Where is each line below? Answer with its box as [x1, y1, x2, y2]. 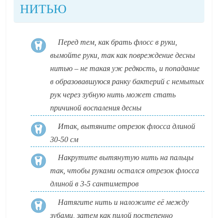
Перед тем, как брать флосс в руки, [58, 38, 178, 47]
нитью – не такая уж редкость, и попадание [50, 64, 200, 73]
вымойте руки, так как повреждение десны [50, 51, 196, 60]
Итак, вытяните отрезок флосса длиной [58, 122, 196, 130]
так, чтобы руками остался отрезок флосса [50, 166, 200, 175]
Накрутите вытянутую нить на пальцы [58, 153, 194, 162]
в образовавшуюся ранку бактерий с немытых [50, 77, 204, 86]
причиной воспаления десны [50, 104, 142, 112]
